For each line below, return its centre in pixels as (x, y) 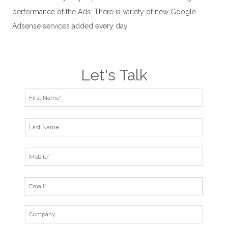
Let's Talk (114, 75)
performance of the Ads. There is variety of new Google (104, 12)
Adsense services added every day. (70, 26)
